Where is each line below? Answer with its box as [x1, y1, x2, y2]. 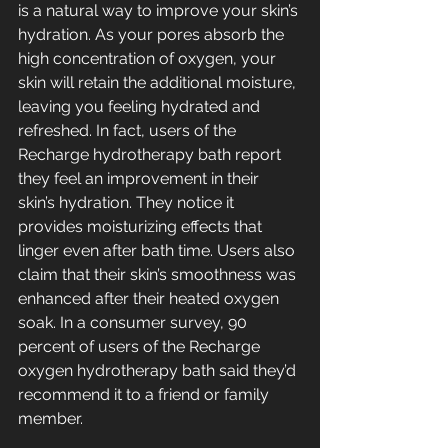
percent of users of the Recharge [18, 337, 264, 357]
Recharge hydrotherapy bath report [18, 145, 285, 165]
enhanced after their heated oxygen [18, 289, 283, 309]
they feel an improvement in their [18, 169, 263, 189]
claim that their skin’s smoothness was [18, 265, 300, 285]
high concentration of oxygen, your [18, 49, 280, 69]
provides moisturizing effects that [18, 217, 266, 237]
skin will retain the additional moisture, [18, 73, 300, 93]
